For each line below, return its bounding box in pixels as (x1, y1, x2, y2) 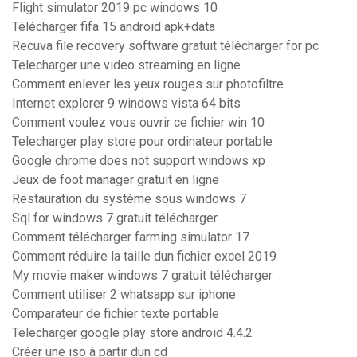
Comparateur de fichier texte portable (12, 306, 219, 322)
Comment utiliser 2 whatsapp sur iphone (12, 287, 236, 303)
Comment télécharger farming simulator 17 (12, 229, 249, 245)
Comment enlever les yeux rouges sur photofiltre (12, 76, 284, 92)
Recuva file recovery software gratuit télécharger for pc (12, 38, 319, 54)
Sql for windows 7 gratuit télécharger (12, 210, 218, 226)
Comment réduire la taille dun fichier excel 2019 (12, 249, 277, 265)
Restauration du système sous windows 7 (12, 191, 246, 207)
